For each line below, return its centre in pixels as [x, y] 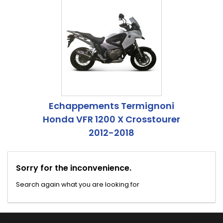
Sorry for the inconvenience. [74, 168]
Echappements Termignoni [111, 106]
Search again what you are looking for [78, 185]
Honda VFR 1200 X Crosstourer [111, 119]
